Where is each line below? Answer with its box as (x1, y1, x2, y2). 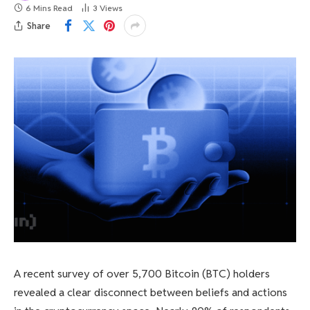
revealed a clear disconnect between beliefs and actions (14, 284, 287, 300)
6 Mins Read (26, 3, 73, 14)
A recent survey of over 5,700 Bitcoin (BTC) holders (14, 266, 270, 281)
